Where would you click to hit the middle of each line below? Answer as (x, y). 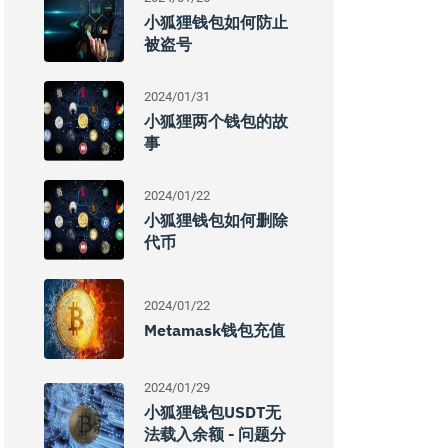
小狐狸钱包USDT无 (212, 412)
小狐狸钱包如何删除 (216, 220)
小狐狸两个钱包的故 (216, 121)
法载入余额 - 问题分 (215, 434)
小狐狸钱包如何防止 (216, 22)
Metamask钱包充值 (214, 330)
